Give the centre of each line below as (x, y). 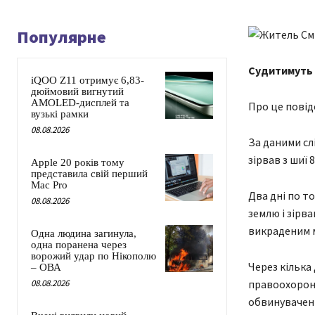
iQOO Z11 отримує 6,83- (88, 81)
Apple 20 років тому (78, 163)
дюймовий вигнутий (77, 92)
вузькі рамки (60, 114)
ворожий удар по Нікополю (94, 256)
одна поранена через (79, 245)
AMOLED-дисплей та (80, 103)
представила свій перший (89, 174)
